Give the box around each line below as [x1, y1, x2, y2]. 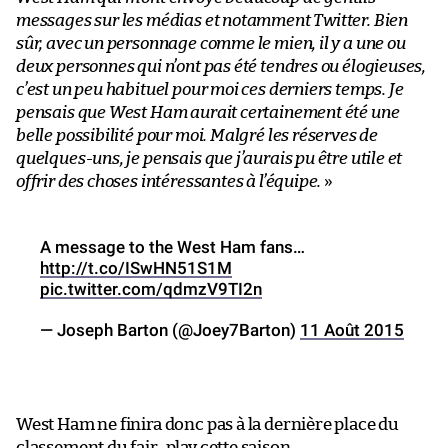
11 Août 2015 [300, 319, 404, 340]
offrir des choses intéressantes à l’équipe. [16, 172, 322, 190]
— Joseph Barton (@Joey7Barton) [40, 319, 300, 340]
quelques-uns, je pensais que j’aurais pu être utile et [16, 149, 403, 167]
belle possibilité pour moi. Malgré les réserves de [16, 126, 379, 144]
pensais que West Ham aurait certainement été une [16, 103, 400, 121]
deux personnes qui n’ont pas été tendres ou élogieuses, [16, 57, 427, 75]
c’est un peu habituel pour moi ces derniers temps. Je [16, 80, 404, 98]
